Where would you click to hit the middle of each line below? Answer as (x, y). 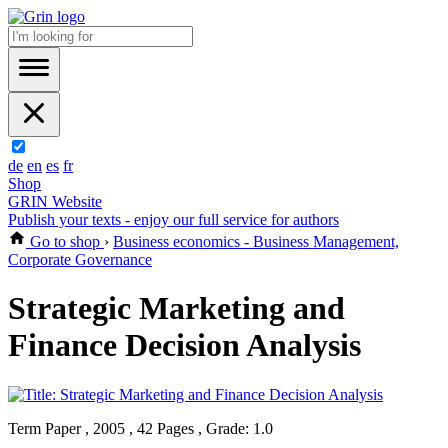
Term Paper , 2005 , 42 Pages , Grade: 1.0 (140, 428)
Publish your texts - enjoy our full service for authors (173, 219)
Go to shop (65, 241)
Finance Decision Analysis (184, 345)
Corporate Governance (80, 259)
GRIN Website (55, 201)
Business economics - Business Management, (256, 241)
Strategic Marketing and (176, 308)
